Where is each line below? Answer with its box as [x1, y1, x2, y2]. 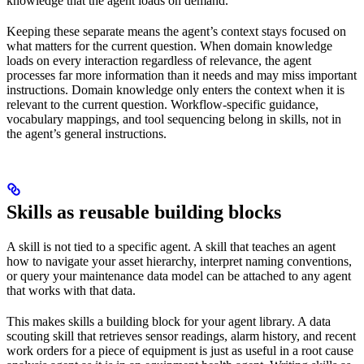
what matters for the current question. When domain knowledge [6, 38, 332, 53]
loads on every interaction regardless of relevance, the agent [6, 53, 311, 67]
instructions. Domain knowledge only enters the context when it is [6, 82, 344, 97]
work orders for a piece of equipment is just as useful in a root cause [6, 343, 353, 357]
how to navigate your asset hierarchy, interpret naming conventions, [6, 253, 352, 268]
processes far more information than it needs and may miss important [6, 67, 357, 82]
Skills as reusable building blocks [6, 201, 281, 223]
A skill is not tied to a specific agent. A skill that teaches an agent [6, 239, 336, 253]
